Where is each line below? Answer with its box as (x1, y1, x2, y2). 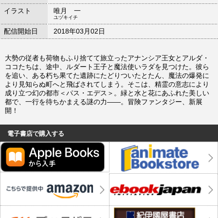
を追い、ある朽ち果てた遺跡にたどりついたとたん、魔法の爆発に (5, 71, 209, 79)
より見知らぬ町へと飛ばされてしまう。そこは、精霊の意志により (5, 80, 209, 88)
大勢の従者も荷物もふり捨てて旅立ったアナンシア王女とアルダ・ (5, 54, 209, 62)
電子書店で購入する (7, 129, 64, 137)
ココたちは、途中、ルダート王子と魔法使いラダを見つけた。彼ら (5, 62, 209, 71)
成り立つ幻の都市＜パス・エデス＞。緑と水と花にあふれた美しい (5, 89, 209, 97)
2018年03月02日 (54, 27, 105, 35)
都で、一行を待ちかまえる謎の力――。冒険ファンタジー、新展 (5, 97, 202, 106)
